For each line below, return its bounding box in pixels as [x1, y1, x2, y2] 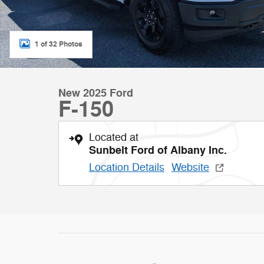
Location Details [89, 161, 164, 174]
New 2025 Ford [58, 86, 133, 100]
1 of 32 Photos [35, 39, 82, 49]
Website [171, 161, 209, 174]
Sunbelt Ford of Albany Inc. [89, 143, 227, 157]
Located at [89, 131, 138, 144]
